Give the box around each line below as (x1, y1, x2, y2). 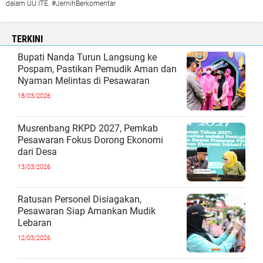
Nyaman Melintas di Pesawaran (18, 75, 150, 86)
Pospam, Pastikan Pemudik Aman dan (18, 63, 177, 75)
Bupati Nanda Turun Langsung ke (18, 51, 157, 63)
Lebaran (18, 217, 52, 228)
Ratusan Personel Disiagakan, (18, 193, 141, 205)
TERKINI (12, 33, 43, 45)
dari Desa (18, 146, 57, 157)
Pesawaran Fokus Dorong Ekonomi (18, 134, 163, 146)
